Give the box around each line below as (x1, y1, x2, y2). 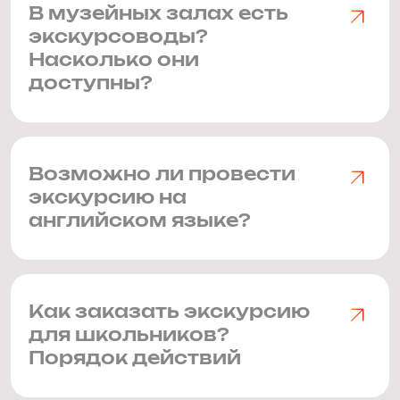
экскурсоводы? (29, 29, 208, 46)
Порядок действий (29, 350, 241, 368)
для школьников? (29, 327, 229, 345)
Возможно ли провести (29, 166, 296, 184)
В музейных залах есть (29, 5, 288, 23)
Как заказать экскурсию (29, 304, 310, 321)
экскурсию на (29, 189, 187, 207)
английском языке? (29, 212, 251, 230)
